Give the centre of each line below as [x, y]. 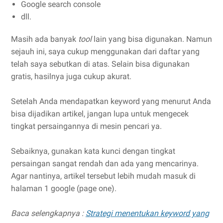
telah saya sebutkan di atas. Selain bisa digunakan [100, 64]
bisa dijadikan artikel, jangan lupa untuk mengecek [100, 113]
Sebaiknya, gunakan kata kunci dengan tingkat [93, 151]
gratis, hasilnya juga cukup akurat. [71, 76]
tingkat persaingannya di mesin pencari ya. [87, 126]
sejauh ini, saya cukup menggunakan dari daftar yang [105, 51]
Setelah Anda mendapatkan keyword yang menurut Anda [111, 101]
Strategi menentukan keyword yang [147, 213]
